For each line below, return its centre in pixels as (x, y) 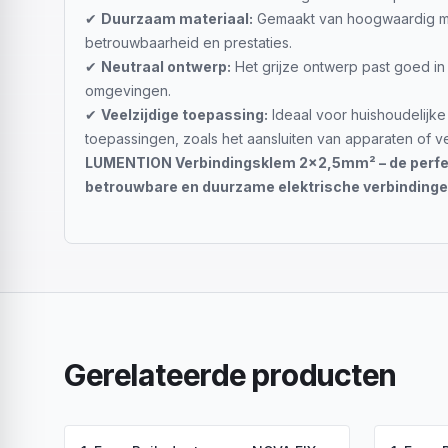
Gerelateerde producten (230, 375)
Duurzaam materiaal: (177, 18)
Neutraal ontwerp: (166, 66)
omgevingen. (128, 90)
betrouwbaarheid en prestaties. (188, 42)
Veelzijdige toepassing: (184, 114)
